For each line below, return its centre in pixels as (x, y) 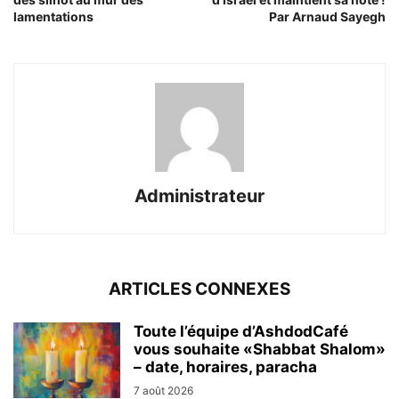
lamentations (53, 16)
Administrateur (199, 195)
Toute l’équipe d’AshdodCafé (241, 331)
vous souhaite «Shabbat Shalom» (260, 349)
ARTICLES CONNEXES (199, 289)
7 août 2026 (163, 390)
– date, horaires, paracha (225, 366)
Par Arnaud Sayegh (327, 16)
